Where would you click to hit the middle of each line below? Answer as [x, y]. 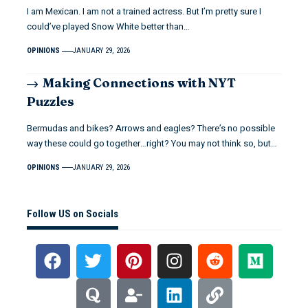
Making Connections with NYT [140, 83]
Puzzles [51, 101]
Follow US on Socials [73, 213]
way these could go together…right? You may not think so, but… [152, 143]
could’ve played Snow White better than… [108, 27]
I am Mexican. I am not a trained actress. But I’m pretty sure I [144, 12]
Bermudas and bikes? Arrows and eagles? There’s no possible [151, 128]
